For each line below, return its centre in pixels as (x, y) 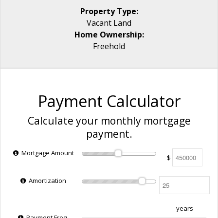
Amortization (47, 181)
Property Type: (109, 11)
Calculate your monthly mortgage (109, 121)
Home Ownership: (109, 35)
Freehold (109, 46)
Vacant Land (109, 23)
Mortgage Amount (47, 153)
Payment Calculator (109, 101)
